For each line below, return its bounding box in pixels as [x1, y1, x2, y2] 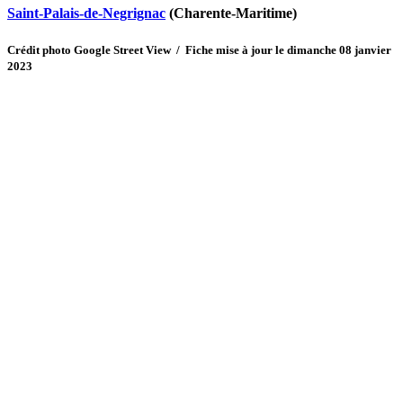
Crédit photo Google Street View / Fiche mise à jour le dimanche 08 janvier [7, 42, 391, 57]
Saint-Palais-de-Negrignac [7, 5, 166, 22]
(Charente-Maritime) [166, 5, 297, 22]
